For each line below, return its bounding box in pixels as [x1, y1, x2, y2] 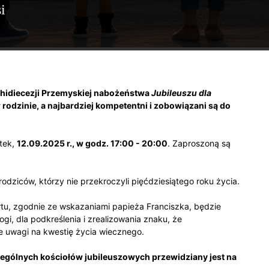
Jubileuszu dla [151, 87, 211, 98]
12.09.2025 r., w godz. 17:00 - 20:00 [17, 138, 168, 148]
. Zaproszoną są [168, 138, 231, 148]
